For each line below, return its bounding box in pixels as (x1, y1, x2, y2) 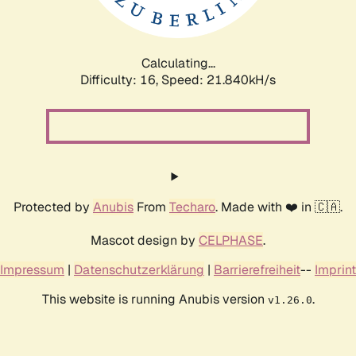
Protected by (14, 198, 93, 215)
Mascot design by (91, 231, 199, 249)
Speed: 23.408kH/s (161, 71, 276, 88)
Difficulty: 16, (80, 71, 161, 88)
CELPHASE (199, 231, 263, 249)
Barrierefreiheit (214, 261, 300, 278)
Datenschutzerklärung (74, 261, 204, 278)
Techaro (169, 198, 215, 215)
